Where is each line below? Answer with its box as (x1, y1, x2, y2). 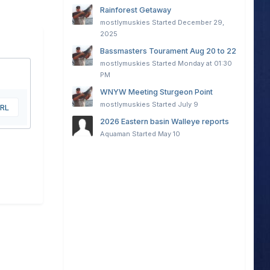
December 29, (177, 18, 224, 27)
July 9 (177, 100, 198, 109)
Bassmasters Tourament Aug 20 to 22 (99, 46, 236, 56)
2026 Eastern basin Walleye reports (99, 117, 229, 127)
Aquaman (99, 130, 130, 139)
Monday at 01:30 (177, 59, 232, 68)
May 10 (157, 130, 180, 139)
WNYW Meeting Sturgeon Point (99, 87, 213, 97)
